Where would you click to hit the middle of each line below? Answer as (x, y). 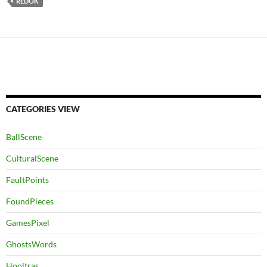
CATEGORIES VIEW (43, 109)
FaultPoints (27, 180)
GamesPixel (28, 223)
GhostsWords (31, 244)
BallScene (24, 137)
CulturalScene (32, 159)
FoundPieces (30, 201)
